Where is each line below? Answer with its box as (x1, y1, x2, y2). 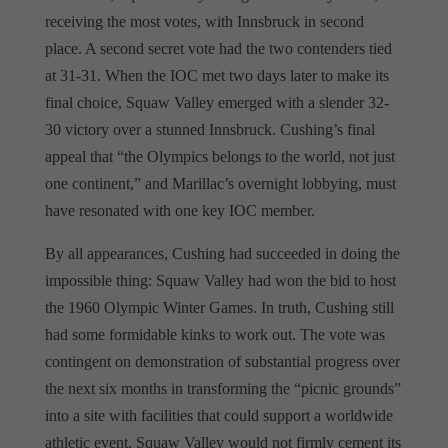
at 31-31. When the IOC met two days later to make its (44, 66, 389, 84)
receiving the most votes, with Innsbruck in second (44, 12, 364, 30)
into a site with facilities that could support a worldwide (44, 406, 393, 424)
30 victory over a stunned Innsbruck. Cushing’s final (44, 120, 375, 138)
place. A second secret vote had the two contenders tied (44, 39, 392, 57)
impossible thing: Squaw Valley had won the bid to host (44, 271, 396, 289)
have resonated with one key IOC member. (44, 201, 315, 219)
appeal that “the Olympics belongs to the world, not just (44, 147, 395, 165)
